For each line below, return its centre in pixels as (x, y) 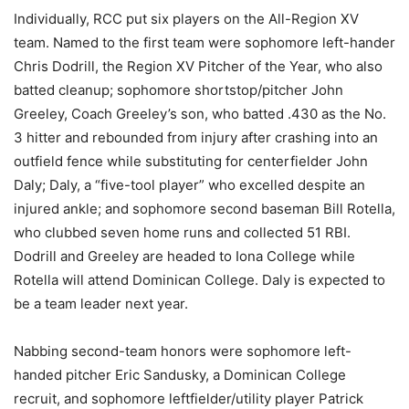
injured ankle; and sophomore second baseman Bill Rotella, (204, 208)
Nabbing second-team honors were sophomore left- (183, 351)
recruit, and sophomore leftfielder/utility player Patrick (189, 398)
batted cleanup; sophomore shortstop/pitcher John (178, 89)
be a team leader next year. (101, 303)
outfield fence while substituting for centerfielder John (191, 161)
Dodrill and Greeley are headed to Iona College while (184, 256)
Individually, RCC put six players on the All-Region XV (186, 18)
